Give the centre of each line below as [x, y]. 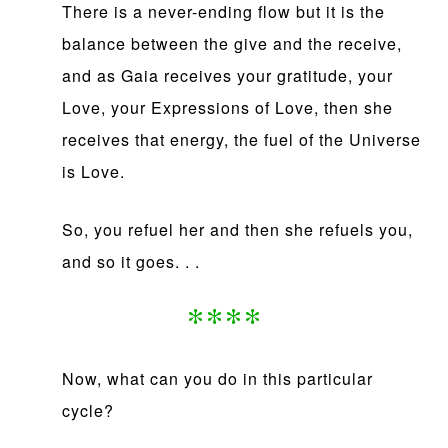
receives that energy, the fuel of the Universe [242, 140]
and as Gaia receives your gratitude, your [228, 76]
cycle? [88, 411]
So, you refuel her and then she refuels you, [238, 230]
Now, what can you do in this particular [218, 379]
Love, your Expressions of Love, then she [228, 108]
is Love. [94, 172]
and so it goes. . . [131, 262]
